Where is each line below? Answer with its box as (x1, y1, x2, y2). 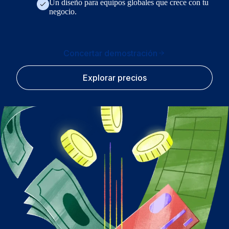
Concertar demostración (63, 48, 157, 58)
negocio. (49, 7, 77, 16)
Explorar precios (82, 72, 147, 83)
